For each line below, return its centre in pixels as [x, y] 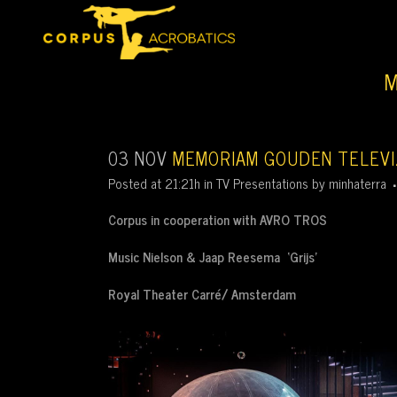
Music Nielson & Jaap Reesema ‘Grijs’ [216, 257]
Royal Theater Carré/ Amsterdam [202, 294]
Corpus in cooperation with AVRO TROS [218, 219]
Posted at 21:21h [154, 183]
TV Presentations [262, 183]
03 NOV [138, 158]
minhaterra [358, 183]
